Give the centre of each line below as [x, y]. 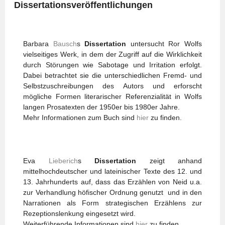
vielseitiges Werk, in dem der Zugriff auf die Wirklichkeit [113, 54]
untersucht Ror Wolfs [164, 44]
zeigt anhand [169, 161]
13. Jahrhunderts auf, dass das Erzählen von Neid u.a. [113, 182]
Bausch [65, 44]
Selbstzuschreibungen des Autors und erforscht [113, 86]
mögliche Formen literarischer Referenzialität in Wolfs [113, 96]
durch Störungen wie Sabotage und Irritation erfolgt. [113, 65]
